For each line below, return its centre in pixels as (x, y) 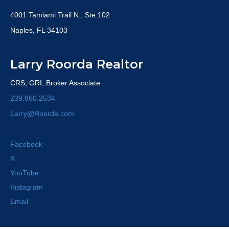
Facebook (26, 144)
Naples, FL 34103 (39, 30)
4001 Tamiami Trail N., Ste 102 (60, 15)
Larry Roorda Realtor (77, 64)
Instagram (27, 187)
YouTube (25, 173)
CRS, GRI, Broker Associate (55, 83)
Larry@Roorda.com (42, 113)
